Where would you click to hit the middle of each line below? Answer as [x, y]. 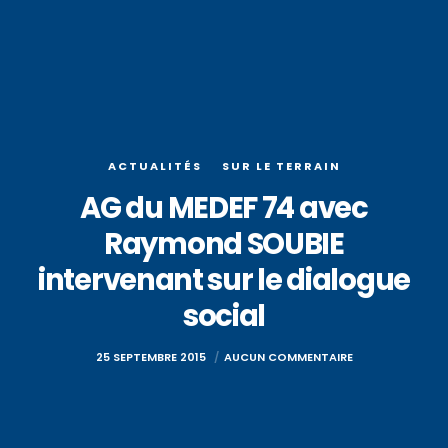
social [224, 316]
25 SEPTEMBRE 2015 [152, 357]
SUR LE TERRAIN [281, 166]
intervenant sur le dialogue [224, 280]
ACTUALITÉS [154, 166]
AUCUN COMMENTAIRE [288, 357]
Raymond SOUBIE [224, 244]
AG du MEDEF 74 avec [224, 208]
